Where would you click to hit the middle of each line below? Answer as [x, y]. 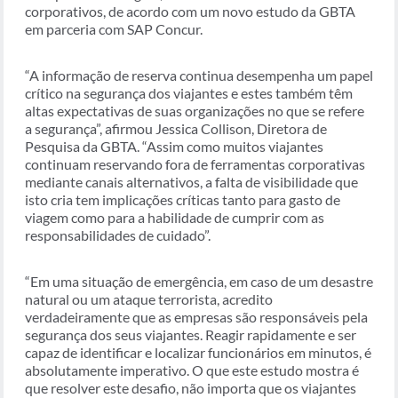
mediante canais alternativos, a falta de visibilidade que [191, 182]
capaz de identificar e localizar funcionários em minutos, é [198, 353]
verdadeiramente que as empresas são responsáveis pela [196, 317]
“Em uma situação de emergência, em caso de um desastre [199, 282]
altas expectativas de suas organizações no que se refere [195, 111]
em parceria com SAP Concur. [114, 29]
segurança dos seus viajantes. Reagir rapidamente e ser [191, 335]
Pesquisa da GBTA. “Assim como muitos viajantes [174, 147]
